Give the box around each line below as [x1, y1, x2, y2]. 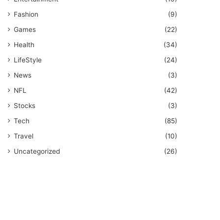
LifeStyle [14, 56, 42, 64]
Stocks [14, 102, 36, 110]
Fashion [14, 10, 39, 18]
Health [14, 41, 35, 49]
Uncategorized [14, 147, 60, 155]
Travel [14, 132, 34, 140]
